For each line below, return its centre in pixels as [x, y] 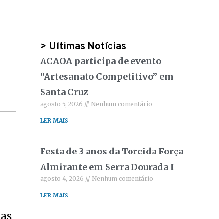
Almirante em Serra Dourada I [107, 167]
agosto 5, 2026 [62, 104]
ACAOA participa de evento [101, 61]
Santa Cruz [64, 92]
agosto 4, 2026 [63, 179]
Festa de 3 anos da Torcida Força [112, 151]
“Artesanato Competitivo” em [107, 77]
